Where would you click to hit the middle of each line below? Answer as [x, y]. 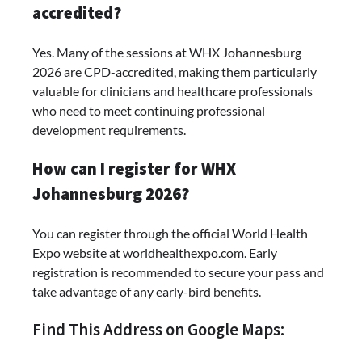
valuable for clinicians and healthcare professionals [173, 91]
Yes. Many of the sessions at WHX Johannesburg [167, 53]
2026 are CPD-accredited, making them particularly [175, 72]
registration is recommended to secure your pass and [178, 271]
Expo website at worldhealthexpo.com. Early [155, 252]
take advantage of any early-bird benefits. [147, 291]
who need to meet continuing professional [149, 111]
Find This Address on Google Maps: [158, 330]
